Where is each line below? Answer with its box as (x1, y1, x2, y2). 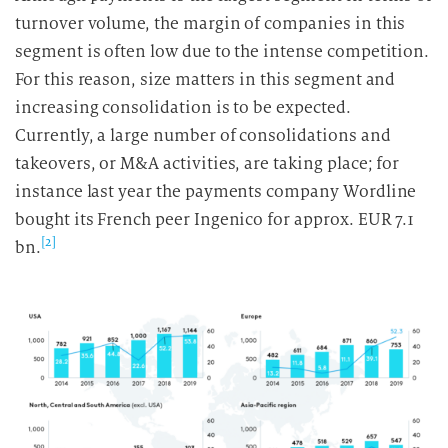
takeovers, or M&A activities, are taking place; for (15, 153, 400, 174)
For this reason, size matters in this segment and (15, 69, 396, 90)
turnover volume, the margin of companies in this (15, 13, 406, 34)
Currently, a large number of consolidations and (15, 125, 391, 146)
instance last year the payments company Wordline (15, 181, 417, 202)
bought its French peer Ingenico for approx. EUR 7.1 (15, 209, 415, 230)
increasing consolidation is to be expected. (15, 97, 351, 118)
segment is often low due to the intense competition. (15, 41, 430, 62)
